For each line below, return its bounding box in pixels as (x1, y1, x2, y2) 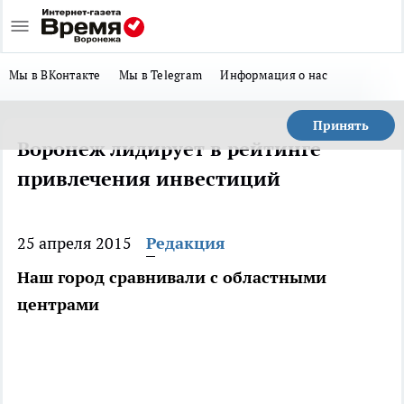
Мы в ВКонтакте (9, 67, 101, 83)
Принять (313, 117, 369, 133)
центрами (17, 294, 99, 315)
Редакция (146, 233, 225, 253)
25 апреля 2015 (17, 233, 132, 253)
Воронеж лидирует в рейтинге (17, 136, 321, 161)
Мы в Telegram (118, 67, 203, 83)
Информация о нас (220, 67, 328, 83)
